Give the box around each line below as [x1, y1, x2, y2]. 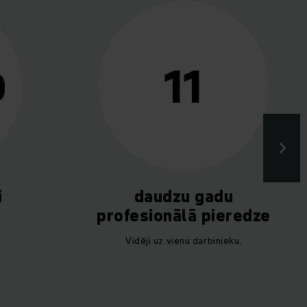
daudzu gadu [134, 185, 234, 208]
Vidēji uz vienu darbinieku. [125, 234, 243, 248]
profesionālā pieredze [97, 204, 271, 228]
